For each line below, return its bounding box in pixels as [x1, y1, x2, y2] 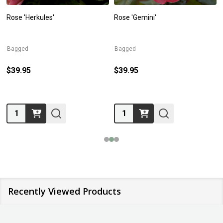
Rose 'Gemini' [114, 13, 156, 21]
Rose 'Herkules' [6, 13, 54, 21]
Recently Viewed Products [8, 185, 121, 197]
